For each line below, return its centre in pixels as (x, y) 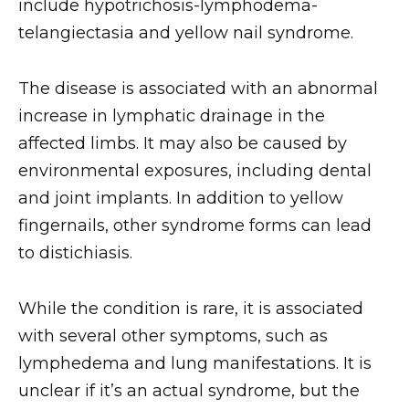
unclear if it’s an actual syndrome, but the (189, 390)
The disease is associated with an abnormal (198, 88)
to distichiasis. (75, 252)
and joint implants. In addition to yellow (181, 198)
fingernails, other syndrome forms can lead (195, 225)
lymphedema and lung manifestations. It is (195, 363)
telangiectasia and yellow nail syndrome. (186, 33)
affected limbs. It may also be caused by (183, 143)
